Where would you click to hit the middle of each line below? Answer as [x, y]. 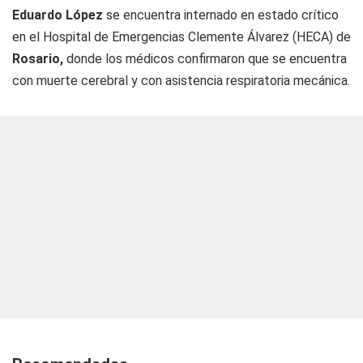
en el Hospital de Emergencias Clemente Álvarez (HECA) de [181, 37]
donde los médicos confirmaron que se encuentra [205, 59]
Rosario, [38, 59]
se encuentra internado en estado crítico [221, 15]
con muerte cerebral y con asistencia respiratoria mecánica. [181, 81]
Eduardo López [58, 15]
